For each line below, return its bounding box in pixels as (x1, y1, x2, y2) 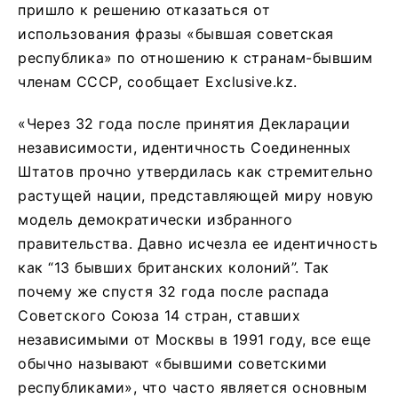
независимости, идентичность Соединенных (18, 138, 352, 156)
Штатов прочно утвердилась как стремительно (18, 162, 373, 180)
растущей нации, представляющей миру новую (18, 186, 374, 204)
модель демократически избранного (18, 210, 292, 228)
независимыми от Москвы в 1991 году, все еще (18, 330, 371, 348)
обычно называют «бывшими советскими (18, 354, 328, 372)
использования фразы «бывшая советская (18, 24, 334, 43)
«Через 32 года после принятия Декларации (18, 114, 350, 132)
